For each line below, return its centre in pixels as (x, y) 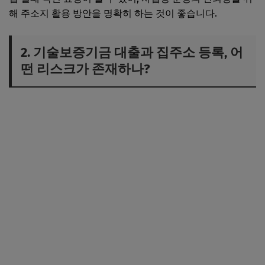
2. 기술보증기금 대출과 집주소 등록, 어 (132, 52)
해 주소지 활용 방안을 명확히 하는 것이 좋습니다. (113, 13)
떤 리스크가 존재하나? (85, 69)
